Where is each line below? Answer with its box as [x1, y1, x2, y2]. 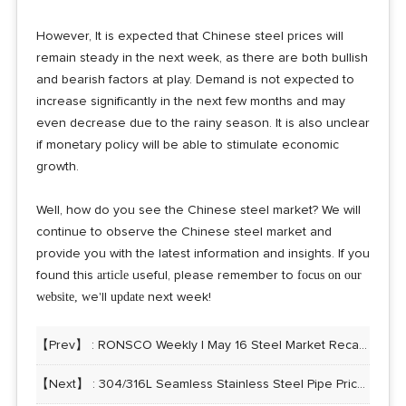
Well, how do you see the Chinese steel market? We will [35, 203, 361, 217]
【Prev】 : [35, 338, 98, 352]
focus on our [296, 267, 362, 282]
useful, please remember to [128, 268, 297, 282]
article [96, 267, 129, 282]
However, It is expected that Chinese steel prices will [35, 29, 343, 43]
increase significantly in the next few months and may [35, 94, 345, 108]
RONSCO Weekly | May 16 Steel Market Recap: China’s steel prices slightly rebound [97, 338, 359, 352]
